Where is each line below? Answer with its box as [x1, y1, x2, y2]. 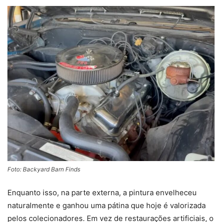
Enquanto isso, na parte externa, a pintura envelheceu [7, 188, 197, 198]
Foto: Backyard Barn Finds [7, 166, 80, 173]
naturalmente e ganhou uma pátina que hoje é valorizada [7, 201, 206, 211]
